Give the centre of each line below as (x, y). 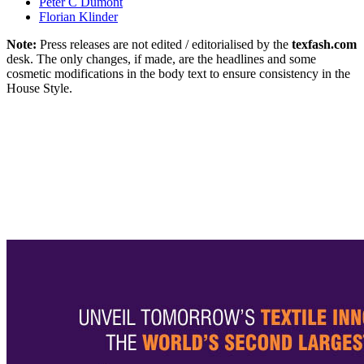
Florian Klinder (78, 16)
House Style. (39, 88)
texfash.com (324, 44)
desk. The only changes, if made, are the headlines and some (161, 58)
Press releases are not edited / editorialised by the (166, 44)
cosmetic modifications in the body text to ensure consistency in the (178, 73)
